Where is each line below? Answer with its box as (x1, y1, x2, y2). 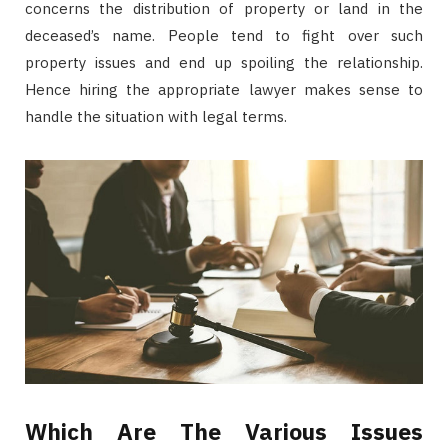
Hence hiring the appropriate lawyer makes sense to (25, 79, 423, 99)
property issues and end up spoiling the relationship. (25, 52, 423, 72)
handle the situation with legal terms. (25, 106, 287, 126)
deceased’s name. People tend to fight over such (25, 25, 423, 45)
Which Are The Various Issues (25, 415, 423, 446)
